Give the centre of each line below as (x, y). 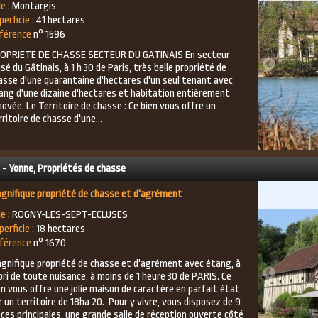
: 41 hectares (57, 20)
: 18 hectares (57, 229)
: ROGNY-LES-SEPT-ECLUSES (67, 215)
